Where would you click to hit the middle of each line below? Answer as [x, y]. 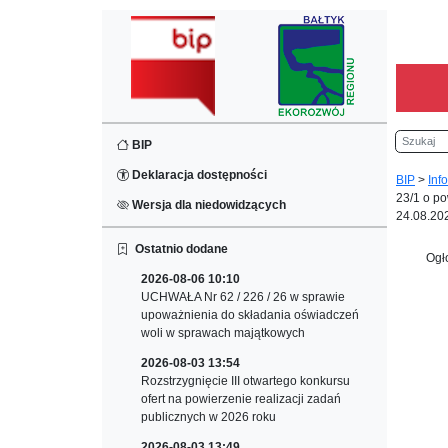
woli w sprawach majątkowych [223, 333]
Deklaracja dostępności [198, 175]
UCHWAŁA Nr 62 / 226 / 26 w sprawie [243, 297]
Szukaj [414, 139]
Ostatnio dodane [178, 249]
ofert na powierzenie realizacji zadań [241, 399]
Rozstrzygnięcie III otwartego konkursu [245, 381]
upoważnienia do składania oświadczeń [250, 315]
